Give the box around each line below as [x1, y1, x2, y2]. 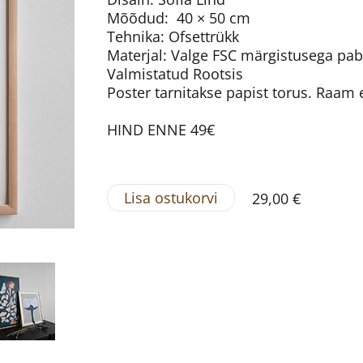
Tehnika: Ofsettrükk [107, 26, 239, 46]
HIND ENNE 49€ [107, 119, 215, 139]
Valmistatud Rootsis [107, 63, 243, 83]
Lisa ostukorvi [124, 187, 218, 207]
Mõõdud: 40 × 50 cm [107, 7, 250, 28]
